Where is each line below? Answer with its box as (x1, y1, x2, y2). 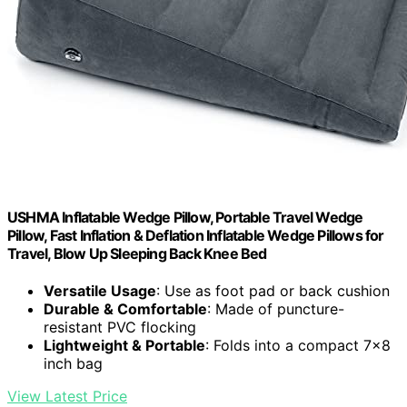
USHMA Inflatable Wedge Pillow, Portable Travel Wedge (7, 208, 363, 227)
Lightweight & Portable (44, 336, 205, 355)
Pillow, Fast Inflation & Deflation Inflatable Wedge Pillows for (7, 226, 384, 245)
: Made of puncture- (207, 300, 344, 319)
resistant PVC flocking (44, 318, 196, 337)
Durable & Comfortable (44, 300, 207, 319)
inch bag (44, 354, 103, 373)
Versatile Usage (44, 282, 156, 301)
